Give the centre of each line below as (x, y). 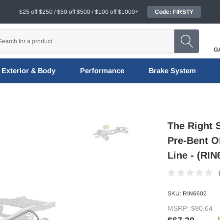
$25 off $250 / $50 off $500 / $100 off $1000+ (79, 12)
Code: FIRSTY (174, 12)
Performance (102, 71)
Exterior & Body (28, 71)
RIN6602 (195, 193)
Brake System (172, 71)
